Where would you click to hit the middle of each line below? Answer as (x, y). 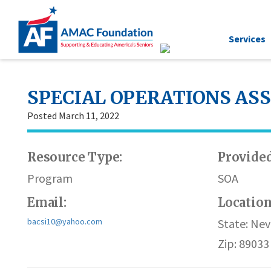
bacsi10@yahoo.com (65, 221)
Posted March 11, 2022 (73, 116)
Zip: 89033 (243, 243)
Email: (47, 202)
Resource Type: (75, 157)
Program (50, 178)
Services (247, 38)
